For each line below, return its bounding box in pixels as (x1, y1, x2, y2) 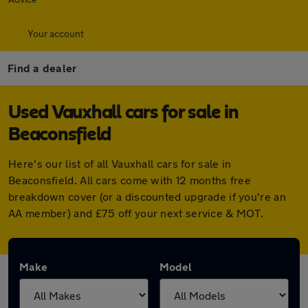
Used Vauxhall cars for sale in (8, 103, 239, 122)
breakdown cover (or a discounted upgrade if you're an (8, 190, 286, 203)
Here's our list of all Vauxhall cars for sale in (8, 157, 232, 170)
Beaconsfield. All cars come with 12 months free (8, 173, 252, 186)
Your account (27, 27, 84, 39)
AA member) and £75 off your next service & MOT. (8, 206, 264, 219)
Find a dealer (8, 61, 77, 74)
